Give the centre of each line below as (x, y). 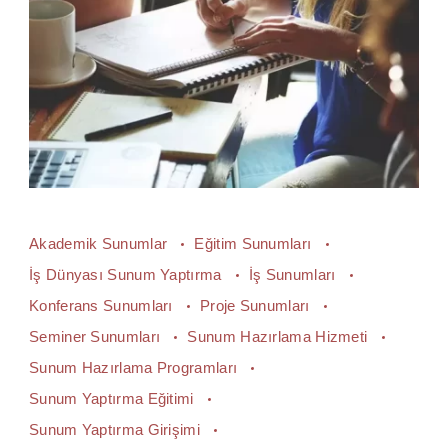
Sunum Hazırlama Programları (135, 367)
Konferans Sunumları (103, 305)
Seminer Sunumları (97, 336)
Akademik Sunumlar (100, 243)
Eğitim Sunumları (255, 243)
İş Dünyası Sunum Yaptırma (127, 274)
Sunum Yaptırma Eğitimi (113, 398)
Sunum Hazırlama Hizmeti (279, 336)
